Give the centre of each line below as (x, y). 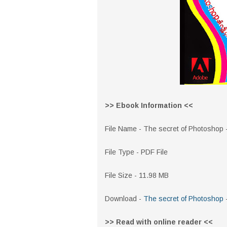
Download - (124, 199)
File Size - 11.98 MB (137, 175)
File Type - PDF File (136, 152)
